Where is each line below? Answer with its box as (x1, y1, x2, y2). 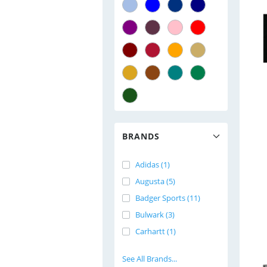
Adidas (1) (135, 159, 170, 170)
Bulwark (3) (135, 209, 175, 220)
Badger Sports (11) (135, 193, 200, 203)
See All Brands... (122, 253, 177, 264)
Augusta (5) (135, 176, 175, 187)
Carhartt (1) (135, 226, 176, 237)
